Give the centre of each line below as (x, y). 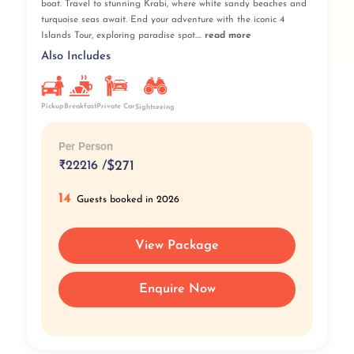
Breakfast (81, 106)
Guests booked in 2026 (128, 200)
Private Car (116, 106)
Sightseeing (155, 107)
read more (228, 36)
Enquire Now (177, 290)
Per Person (85, 145)
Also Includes (75, 56)
